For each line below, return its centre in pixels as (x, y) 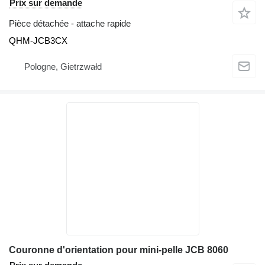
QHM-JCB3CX (38, 40)
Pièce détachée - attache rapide (70, 23)
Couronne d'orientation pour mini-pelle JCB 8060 (119, 250)
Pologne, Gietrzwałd (63, 67)
